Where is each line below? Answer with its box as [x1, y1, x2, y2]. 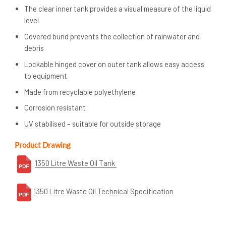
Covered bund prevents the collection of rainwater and [24, 31, 200, 41]
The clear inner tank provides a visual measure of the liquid [24, 4, 211, 14]
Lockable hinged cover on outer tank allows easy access [24, 59, 205, 69]
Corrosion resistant [24, 103, 86, 112]
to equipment [24, 71, 68, 80]
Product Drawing [15, 140, 72, 150]
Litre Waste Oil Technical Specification [48, 187, 174, 196]
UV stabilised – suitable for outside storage [24, 119, 161, 129]
